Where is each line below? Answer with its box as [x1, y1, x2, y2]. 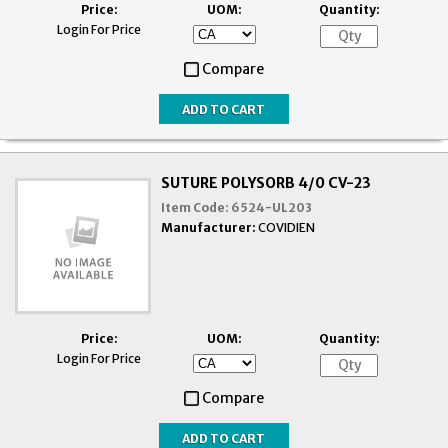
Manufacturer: [161, 220, 257, 236]
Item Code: [161, 200, 230, 216]
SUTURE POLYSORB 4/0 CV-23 [161, 174, 372, 193]
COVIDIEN [258, 220, 316, 236]
